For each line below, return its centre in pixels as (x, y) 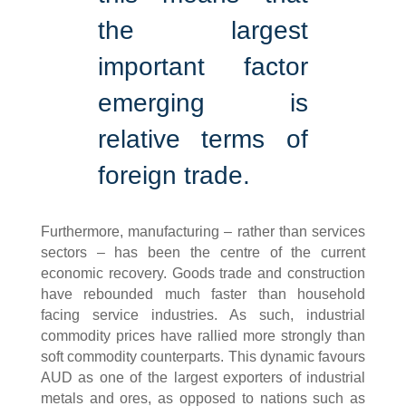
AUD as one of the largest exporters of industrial (203, 377)
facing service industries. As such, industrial (203, 314)
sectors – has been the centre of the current (203, 252)
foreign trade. (174, 175)
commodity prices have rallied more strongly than (203, 335)
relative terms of (203, 139)
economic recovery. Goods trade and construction (203, 273)
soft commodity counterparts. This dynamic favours (203, 356)
